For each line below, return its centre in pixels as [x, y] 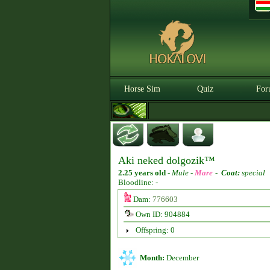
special [253, 173]
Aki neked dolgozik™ [167, 160]
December [182, 258]
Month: [152, 258]
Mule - [183, 173]
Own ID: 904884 [162, 214]
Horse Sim [142, 89]
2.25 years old [142, 173]
